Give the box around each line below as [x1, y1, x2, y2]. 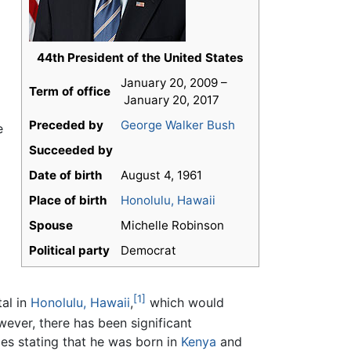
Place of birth [29, 193, 107, 208]
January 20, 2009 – [121, 75, 227, 91]
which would [145, 295, 224, 311]
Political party [29, 243, 110, 259]
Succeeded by [29, 143, 113, 158]
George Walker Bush [121, 118, 235, 133]
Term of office [29, 84, 110, 100]
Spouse [29, 218, 73, 233]
